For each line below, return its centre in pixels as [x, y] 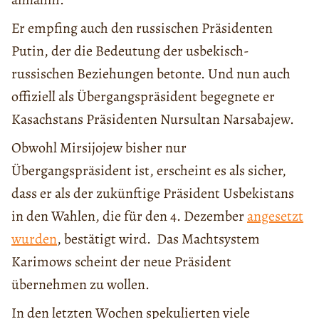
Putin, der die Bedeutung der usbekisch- [130, 51]
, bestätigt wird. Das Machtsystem [158, 239]
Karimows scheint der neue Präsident [121, 262]
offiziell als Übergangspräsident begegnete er [143, 97]
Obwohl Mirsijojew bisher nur [99, 148]
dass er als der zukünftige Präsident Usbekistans [153, 194]
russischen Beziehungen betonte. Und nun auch [151, 74]
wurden [34, 239]
